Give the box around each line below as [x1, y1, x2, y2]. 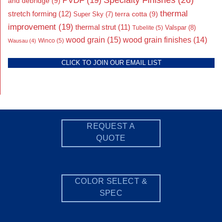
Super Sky [73, 10, 104, 18]
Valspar [165, 23, 186, 31]
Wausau [8, 37, 28, 44]
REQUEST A [87, 121, 135, 130]
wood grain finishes [123, 35, 191, 44]
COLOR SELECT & [74, 177, 148, 186]
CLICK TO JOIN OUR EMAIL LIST [61, 58, 162, 66]
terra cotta [115, 10, 147, 18]
